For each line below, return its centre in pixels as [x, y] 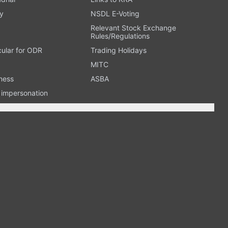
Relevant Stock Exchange [133, 27]
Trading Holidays [118, 50]
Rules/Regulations [120, 36]
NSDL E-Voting [115, 13]
